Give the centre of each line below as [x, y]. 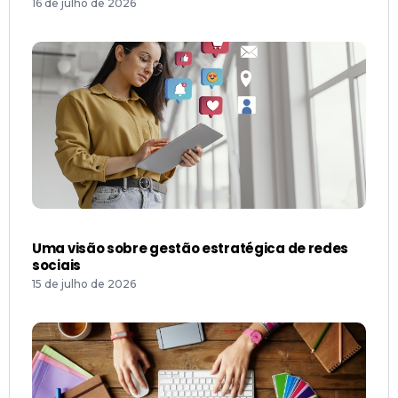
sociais [56, 266]
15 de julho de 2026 [84, 284]
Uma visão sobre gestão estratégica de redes [191, 249]
